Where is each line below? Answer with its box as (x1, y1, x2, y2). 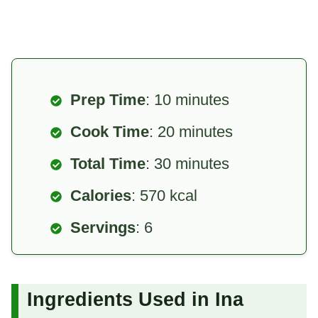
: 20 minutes (149, 123, 233, 141)
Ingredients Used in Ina (27, 288, 243, 310)
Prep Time (70, 91, 146, 109)
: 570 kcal (131, 187, 197, 205)
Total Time (70, 155, 146, 173)
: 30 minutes (146, 155, 229, 173)
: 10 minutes (146, 91, 229, 109)
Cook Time (70, 123, 149, 141)
